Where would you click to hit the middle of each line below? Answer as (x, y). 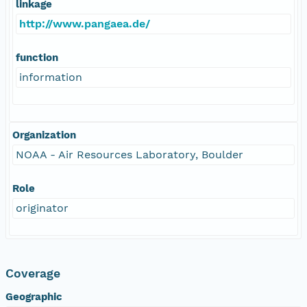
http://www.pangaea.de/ (85, 23)
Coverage (33, 273)
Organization (44, 135)
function (37, 57)
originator (42, 208)
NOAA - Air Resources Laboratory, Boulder (130, 154)
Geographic (34, 296)
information (51, 77)
